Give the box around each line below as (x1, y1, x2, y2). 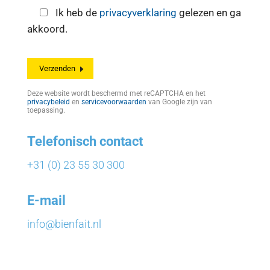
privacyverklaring (99, 7, 177, 19)
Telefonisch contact (27, 134, 143, 149)
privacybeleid (27, 98, 70, 107)
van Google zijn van (146, 98, 212, 107)
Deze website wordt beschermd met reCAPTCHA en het (27, 89, 206, 98)
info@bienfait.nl (27, 218, 101, 231)
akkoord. (27, 23, 67, 36)
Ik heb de (55, 7, 99, 19)
